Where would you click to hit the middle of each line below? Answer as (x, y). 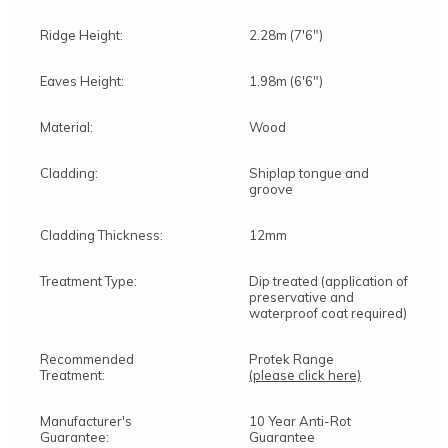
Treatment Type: (88, 280)
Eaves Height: (82, 80)
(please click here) (305, 374)
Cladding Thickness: (101, 234)
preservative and (301, 296)
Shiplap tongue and (309, 172)
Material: (66, 126)
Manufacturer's (86, 420)
